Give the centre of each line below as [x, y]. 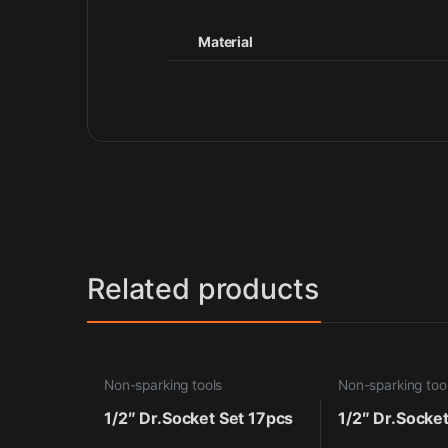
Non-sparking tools [163, 384]
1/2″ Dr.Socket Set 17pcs [199, 417]
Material [225, 42]
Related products [203, 288]
